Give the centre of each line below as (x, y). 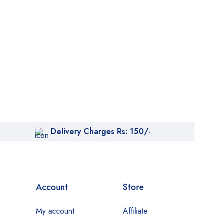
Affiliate (135, 211)
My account (55, 211)
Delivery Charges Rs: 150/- (101, 131)
